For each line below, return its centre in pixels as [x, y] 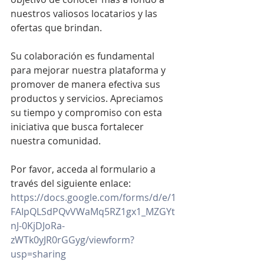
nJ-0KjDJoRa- [38, 226]
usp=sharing [38, 254]
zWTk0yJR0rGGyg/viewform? [72, 240]
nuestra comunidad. [56, 141]
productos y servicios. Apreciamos [88, 98]
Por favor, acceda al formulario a [84, 169]
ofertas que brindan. [56, 28]
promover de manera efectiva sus [87, 84]
